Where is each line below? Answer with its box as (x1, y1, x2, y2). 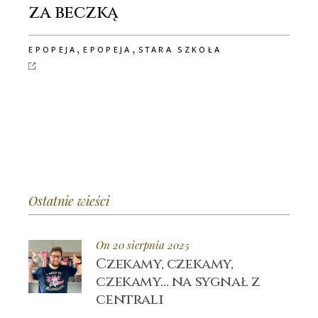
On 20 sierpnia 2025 (96, 238, 190, 253)
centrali (96, 290, 164, 309)
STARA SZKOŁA (138, 44, 222, 55)
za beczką (28, 1, 119, 25)
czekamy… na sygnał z (96, 272, 261, 292)
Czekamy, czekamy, (96, 254, 234, 274)
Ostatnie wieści (28, 192, 110, 210)
